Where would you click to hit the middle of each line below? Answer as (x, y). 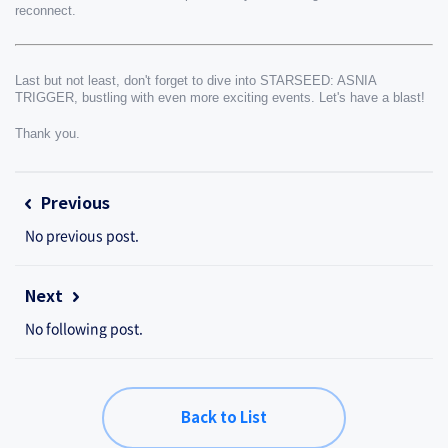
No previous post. (82, 235)
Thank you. (47, 133)
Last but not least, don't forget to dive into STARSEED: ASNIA (195, 80)
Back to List (224, 417)
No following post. (84, 328)
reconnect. (45, 10)
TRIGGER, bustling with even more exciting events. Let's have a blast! (220, 97)
